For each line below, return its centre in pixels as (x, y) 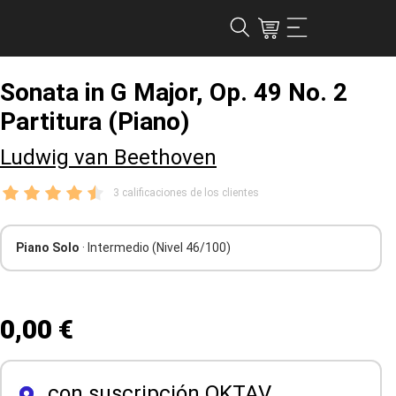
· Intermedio (117, 247)
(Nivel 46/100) (191, 247)
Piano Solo (49, 247)
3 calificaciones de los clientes (186, 193)
